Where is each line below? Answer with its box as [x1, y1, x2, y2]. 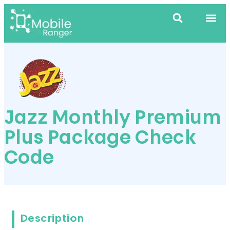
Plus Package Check [4, 130, 197, 148]
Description [20, 214, 85, 224]
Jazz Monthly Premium [4, 110, 221, 128]
